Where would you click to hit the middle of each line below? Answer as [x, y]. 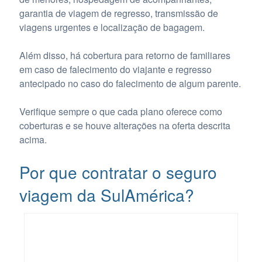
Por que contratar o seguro [118, 172]
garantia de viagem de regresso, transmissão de [118, 13]
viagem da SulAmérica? [106, 195]
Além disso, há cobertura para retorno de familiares [125, 56]
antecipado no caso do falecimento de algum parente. [130, 84]
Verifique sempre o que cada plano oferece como [120, 112]
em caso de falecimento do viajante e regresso [115, 70]
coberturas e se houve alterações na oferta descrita [125, 126]
